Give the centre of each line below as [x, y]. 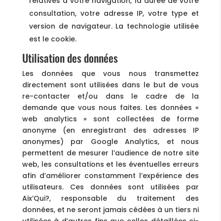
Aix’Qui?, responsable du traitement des [110, 198]
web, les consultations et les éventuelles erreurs [110, 164]
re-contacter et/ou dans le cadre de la [110, 96]
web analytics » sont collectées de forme [110, 119]
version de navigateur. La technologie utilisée [114, 26]
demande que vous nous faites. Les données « [110, 108]
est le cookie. [53, 39]
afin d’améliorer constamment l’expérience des [110, 176]
